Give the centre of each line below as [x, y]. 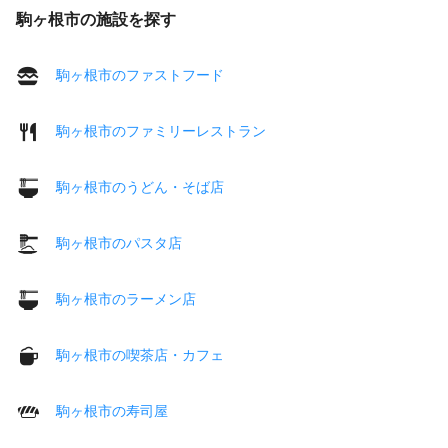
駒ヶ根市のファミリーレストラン [161, 130]
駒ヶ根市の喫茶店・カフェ [140, 354]
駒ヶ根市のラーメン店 [126, 298]
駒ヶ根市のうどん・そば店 [140, 186]
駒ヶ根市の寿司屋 [112, 410]
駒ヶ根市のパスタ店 [119, 242]
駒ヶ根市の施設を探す [96, 19]
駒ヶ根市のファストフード [140, 74]
